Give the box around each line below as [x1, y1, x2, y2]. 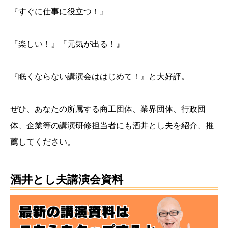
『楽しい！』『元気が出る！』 [10, 39, 124, 48]
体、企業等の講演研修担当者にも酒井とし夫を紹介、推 [10, 121, 214, 130]
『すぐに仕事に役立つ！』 [10, 7, 108, 16]
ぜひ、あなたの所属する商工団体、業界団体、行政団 [10, 104, 206, 113]
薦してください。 [10, 137, 75, 146]
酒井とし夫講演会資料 [10, 173, 123, 186]
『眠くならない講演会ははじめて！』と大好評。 [10, 72, 189, 81]
